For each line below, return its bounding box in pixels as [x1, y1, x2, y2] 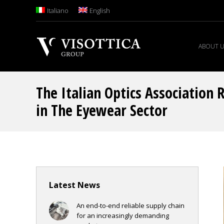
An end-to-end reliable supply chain [76, 201, 184, 210]
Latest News [49, 179, 100, 190]
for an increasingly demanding [76, 211, 169, 220]
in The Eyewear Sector [36, 100, 167, 120]
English [89, 6, 110, 15]
